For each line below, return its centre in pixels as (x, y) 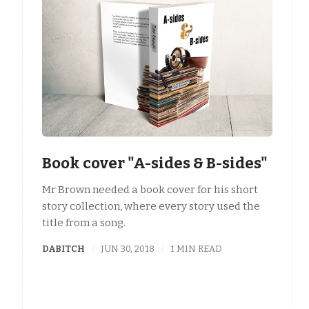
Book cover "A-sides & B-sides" (155, 163)
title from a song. (84, 223)
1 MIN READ (197, 249)
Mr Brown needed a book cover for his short (150, 190)
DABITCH (63, 249)
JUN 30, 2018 (128, 249)
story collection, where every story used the (151, 207)
